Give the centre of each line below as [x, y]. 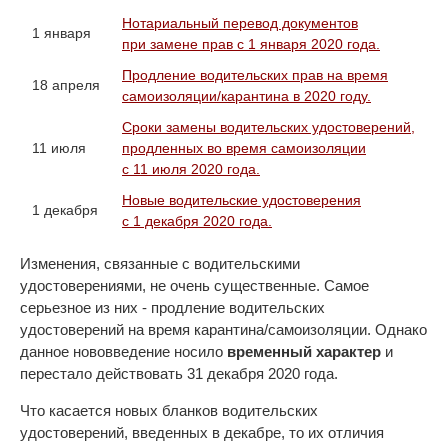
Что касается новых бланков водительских [169, 410]
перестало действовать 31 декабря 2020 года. [179, 373]
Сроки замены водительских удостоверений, [268, 127]
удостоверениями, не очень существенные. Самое [194, 285]
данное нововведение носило [123, 351]
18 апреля [66, 85]
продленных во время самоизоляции [244, 148]
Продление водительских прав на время [255, 75]
